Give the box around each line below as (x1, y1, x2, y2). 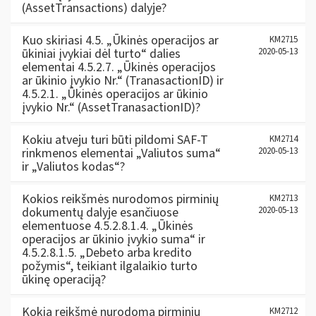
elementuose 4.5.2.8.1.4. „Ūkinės (22, 217, 193, 235)
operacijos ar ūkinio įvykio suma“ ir (22, 230, 205, 248)
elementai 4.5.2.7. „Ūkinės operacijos (22, 58, 216, 76)
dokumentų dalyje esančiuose (22, 203, 178, 221)
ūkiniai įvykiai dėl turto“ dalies (22, 44, 181, 63)
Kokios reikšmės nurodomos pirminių (22, 190, 219, 208)
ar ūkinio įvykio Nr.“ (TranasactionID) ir (22, 71, 224, 90)
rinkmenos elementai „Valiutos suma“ (22, 144, 221, 162)
